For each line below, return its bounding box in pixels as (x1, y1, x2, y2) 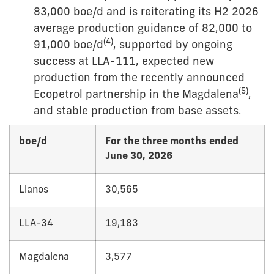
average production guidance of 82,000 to (34, 23, 252, 35)
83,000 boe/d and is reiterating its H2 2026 (34, 7, 259, 19)
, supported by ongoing (113, 40, 232, 52)
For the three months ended (105, 137, 239, 147)
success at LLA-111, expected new (34, 56, 215, 68)
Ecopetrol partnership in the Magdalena (34, 89, 239, 102)
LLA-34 (19, 219, 53, 229)
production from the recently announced (34, 73, 245, 85)
